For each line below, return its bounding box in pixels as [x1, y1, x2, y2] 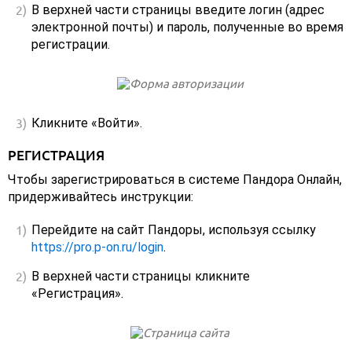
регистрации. [31, 37, 110, 53]
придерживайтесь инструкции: [8, 189, 193, 205]
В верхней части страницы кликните [31, 269, 250, 284]
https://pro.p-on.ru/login [31, 240, 163, 255]
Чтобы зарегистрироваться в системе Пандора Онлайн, [8, 172, 342, 188]
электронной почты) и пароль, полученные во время [31, 20, 343, 35]
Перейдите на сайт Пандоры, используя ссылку [31, 222, 316, 238]
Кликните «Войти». [31, 115, 142, 131]
